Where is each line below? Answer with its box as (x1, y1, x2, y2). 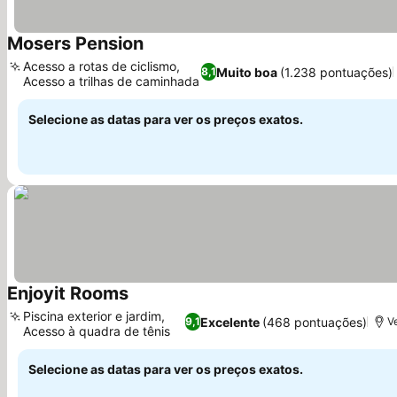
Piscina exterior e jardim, (23, 308, 165, 323)
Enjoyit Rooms (7, 283, 128, 304)
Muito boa (215, 64, 277, 80)
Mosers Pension (7, 33, 144, 54)
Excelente (200, 314, 261, 330)
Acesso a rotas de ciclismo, (23, 58, 180, 74)
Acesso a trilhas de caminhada (23, 74, 199, 89)
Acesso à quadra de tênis (23, 323, 170, 339)
